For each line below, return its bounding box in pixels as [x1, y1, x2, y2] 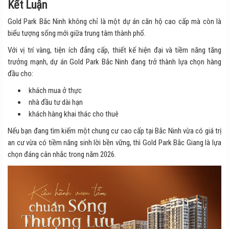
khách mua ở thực [29, 86, 82, 96]
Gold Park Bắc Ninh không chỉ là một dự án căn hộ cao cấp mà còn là [8, 17, 221, 27]
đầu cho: [8, 69, 33, 79]
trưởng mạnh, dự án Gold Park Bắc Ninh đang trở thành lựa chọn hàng [8, 57, 221, 67]
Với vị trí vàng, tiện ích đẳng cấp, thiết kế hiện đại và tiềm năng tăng [8, 45, 221, 55]
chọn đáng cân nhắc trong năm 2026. [8, 150, 116, 159]
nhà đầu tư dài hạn [29, 98, 83, 107]
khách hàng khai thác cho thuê [29, 109, 119, 119]
